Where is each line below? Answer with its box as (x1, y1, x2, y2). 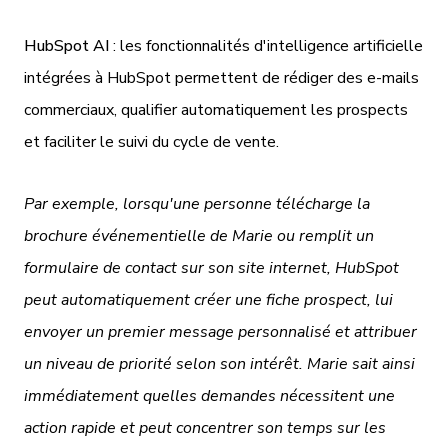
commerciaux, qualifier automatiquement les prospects (24, 98, 408, 121)
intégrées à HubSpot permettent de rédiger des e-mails (24, 66, 419, 89)
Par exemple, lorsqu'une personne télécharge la (24, 192, 370, 215)
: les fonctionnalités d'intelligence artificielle (109, 34, 423, 57)
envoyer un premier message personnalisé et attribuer (24, 320, 417, 343)
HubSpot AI (24, 34, 109, 57)
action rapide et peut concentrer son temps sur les (24, 416, 386, 439)
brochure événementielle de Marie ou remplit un (24, 224, 374, 247)
